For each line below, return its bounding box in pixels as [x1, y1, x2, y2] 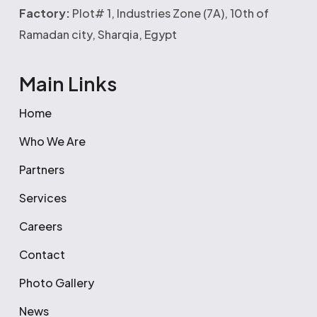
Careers [18, 219, 62, 234]
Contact [18, 247, 65, 262]
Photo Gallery [18, 275, 94, 290]
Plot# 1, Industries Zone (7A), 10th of [69, 6, 269, 21]
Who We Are [18, 134, 86, 149]
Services [18, 190, 67, 205]
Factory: [18, 6, 70, 21]
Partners [18, 162, 64, 177]
